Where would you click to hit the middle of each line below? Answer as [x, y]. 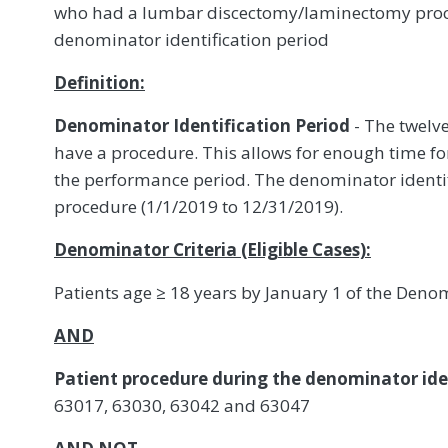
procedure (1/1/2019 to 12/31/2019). [198, 206]
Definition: [99, 82]
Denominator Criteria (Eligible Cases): [212, 249]
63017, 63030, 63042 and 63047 [182, 405]
